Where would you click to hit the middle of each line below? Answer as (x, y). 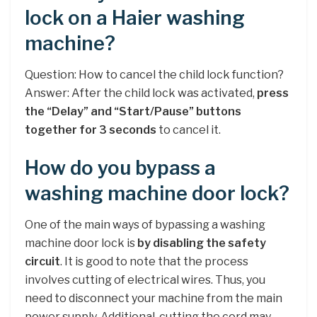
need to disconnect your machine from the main (154, 299)
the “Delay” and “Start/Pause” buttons (133, 112)
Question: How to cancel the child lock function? (154, 75)
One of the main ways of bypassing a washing (145, 225)
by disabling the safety (202, 243)
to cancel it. (189, 130)
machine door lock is (81, 243)
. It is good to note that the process (154, 262)
